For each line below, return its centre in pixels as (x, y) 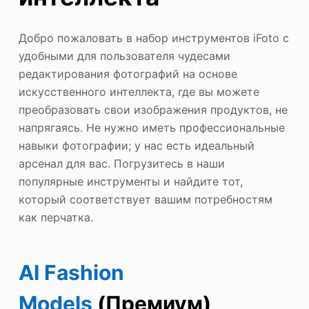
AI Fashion (71, 272)
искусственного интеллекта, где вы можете (139, 91)
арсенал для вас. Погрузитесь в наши (121, 163)
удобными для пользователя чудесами (124, 56)
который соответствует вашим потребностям (145, 199)
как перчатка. (56, 217)
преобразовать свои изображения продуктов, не (153, 109)
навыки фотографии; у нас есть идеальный (136, 145)
